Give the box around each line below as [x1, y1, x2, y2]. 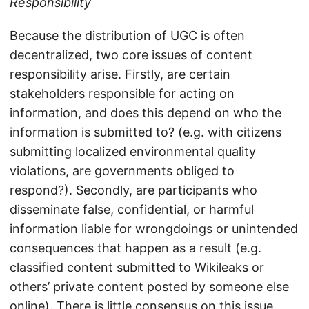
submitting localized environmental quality [10, 144, 256, 159]
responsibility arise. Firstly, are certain [10, 67, 230, 82]
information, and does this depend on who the [10, 106, 281, 121]
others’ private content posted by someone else [10, 279, 289, 295]
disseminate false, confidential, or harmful [10, 202, 254, 217]
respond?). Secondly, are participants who [10, 183, 257, 198]
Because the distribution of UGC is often [10, 28, 245, 43]
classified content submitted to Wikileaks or [10, 260, 264, 275]
